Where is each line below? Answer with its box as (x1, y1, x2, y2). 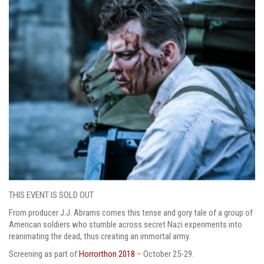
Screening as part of (9, 249, 79, 260)
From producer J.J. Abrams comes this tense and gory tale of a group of (9, 207, 253, 219)
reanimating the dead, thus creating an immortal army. (9, 231, 190, 242)
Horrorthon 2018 (79, 249, 135, 260)
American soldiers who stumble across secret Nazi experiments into (9, 219, 242, 230)
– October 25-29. (135, 249, 194, 260)
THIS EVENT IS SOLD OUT (9, 190, 94, 201)
